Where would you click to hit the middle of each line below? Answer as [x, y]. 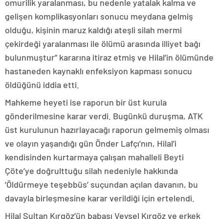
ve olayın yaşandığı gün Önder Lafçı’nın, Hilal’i [91, 143]
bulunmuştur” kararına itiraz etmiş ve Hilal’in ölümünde [109, 57]
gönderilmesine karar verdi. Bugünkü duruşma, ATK [104, 116]
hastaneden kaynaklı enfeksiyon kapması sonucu [99, 71]
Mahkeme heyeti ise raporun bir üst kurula [86, 102]
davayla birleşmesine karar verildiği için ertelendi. [100, 198]
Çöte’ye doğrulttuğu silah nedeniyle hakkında [91, 170]
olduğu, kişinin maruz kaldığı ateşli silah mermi [93, 30]
